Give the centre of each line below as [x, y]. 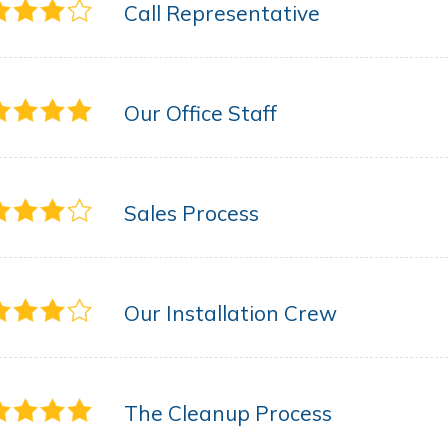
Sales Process [191, 213]
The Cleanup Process [228, 413]
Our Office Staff [200, 113]
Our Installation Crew [230, 313]
